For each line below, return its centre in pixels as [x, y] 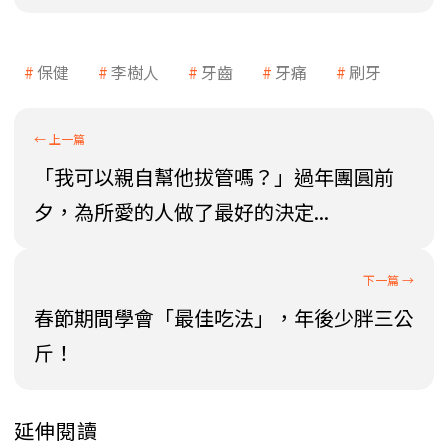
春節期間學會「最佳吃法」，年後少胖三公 [224, 318]
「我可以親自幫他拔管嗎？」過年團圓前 [214, 177]
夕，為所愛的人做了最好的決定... [181, 212]
